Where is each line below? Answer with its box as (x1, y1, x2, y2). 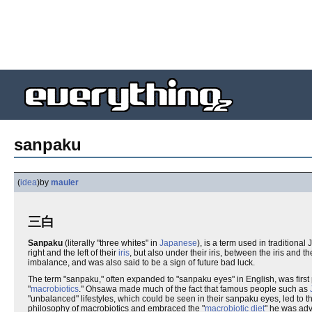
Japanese (159, 238, 197, 248)
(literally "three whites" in (63, 238, 159, 248)
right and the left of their (28, 248, 118, 258)
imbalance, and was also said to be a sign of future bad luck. (28, 258, 255, 267)
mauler (51, 178, 79, 187)
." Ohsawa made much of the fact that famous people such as (79, 284, 310, 294)
